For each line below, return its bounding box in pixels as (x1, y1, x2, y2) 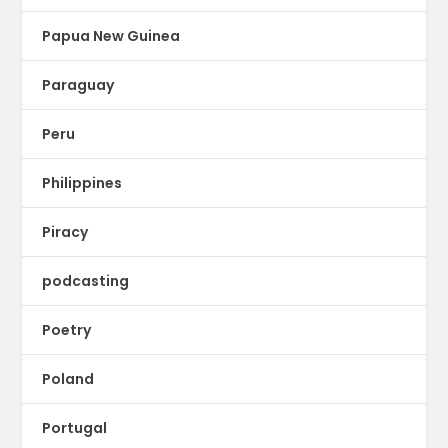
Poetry (42, 319, 92, 340)
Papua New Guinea (42, 25, 181, 46)
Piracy (42, 221, 89, 242)
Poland (42, 368, 95, 389)
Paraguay (42, 74, 115, 95)
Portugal (42, 417, 108, 438)
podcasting (42, 270, 130, 291)
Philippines (42, 172, 123, 193)
